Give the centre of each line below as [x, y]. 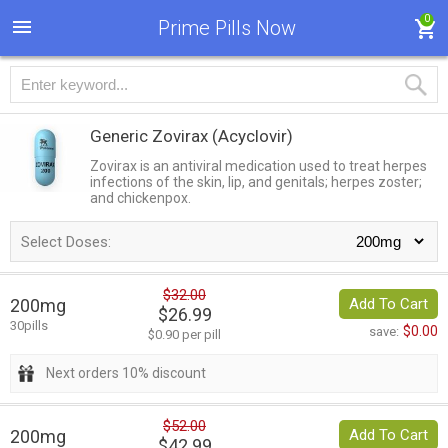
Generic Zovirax [151, 136]
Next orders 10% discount [126, 373]
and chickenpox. [140, 198]
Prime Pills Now [226, 28]
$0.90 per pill [184, 335]
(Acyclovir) [252, 136]
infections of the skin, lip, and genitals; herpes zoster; [256, 182]
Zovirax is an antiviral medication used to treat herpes [258, 166]
